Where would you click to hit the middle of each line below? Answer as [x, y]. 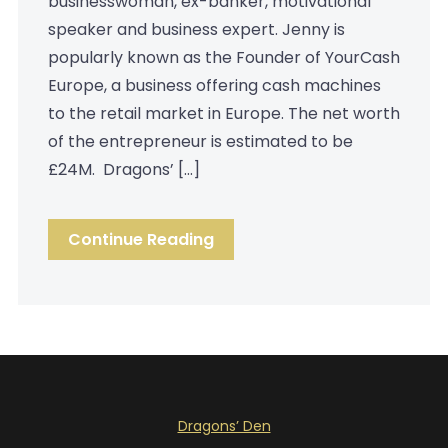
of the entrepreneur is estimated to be [200, 141]
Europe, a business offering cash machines [214, 85]
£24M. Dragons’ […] [123, 169]
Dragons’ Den [224, 425]
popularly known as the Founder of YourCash [223, 57]
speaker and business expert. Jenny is [196, 29]
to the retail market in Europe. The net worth [223, 113]
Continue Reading [140, 239]
